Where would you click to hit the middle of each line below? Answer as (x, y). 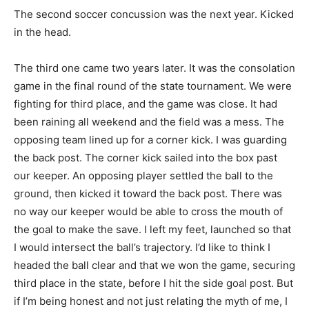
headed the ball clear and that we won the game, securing (154, 265)
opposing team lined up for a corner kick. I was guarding (150, 139)
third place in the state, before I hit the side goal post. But (153, 283)
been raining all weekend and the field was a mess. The (149, 121)
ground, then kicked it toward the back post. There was (148, 193)
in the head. (42, 32)
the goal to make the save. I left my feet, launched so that (152, 229)
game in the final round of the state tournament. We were (153, 86)
